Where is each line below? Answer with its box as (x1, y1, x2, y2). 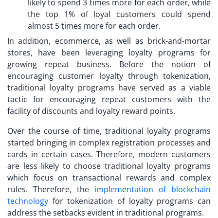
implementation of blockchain (94, 183, 211, 195)
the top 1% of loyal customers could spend (28, 8, 211, 19)
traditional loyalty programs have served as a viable (7, 82, 211, 93)
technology (7, 195, 48, 206)
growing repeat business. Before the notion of (7, 58, 211, 70)
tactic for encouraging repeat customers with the (7, 93, 211, 105)
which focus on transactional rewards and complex (7, 172, 211, 183)
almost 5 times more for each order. (28, 20, 163, 31)
